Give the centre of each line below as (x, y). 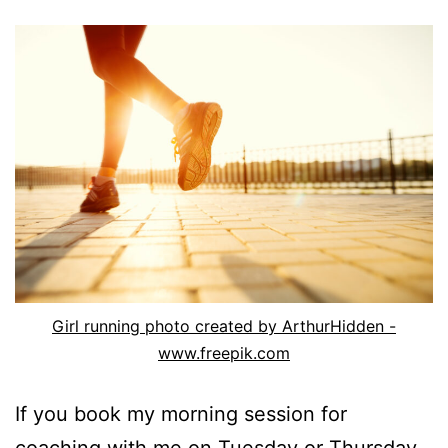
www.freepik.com (224, 353)
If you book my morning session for (181, 414)
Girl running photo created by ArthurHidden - (224, 326)
